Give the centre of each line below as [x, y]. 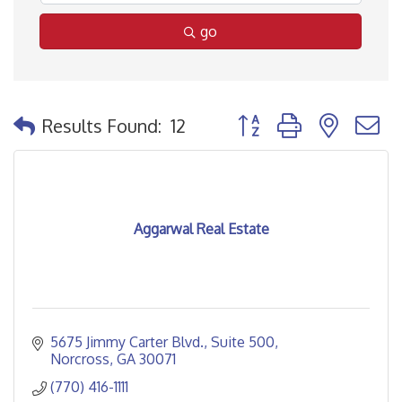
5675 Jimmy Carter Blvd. [127, 342]
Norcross [80, 359]
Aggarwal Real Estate [201, 229]
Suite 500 [243, 342]
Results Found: [102, 125]
